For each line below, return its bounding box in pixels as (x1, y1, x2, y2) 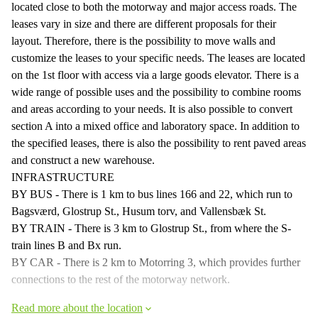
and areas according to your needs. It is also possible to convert (11, 102, 292, 115)
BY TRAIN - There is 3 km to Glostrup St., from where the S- (11, 221, 291, 234)
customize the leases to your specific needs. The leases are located (11, 51, 305, 64)
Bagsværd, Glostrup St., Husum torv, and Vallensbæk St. (11, 204, 266, 217)
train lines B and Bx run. (11, 238, 121, 251)
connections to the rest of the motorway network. (11, 273, 230, 285)
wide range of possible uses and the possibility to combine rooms (11, 85, 301, 98)
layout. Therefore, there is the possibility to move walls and (11, 34, 275, 47)
